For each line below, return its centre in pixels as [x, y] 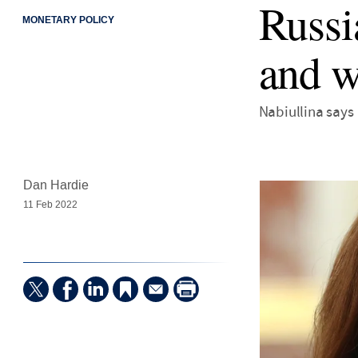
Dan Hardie [56, 185]
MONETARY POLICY [68, 20]
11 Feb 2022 [50, 205]
